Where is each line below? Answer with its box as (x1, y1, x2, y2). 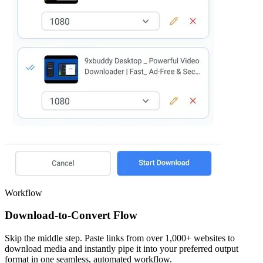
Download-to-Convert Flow (5, 209, 137, 222)
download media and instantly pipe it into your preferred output (5, 244, 238, 254)
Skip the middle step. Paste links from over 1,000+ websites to (5, 233, 235, 243)
